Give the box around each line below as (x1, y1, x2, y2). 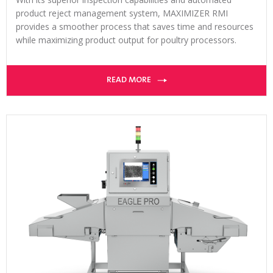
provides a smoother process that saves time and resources (16, 21, 253, 33)
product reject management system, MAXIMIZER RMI (16, 7, 228, 19)
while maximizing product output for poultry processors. (16, 34, 236, 46)
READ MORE (106, 76, 151, 85)
